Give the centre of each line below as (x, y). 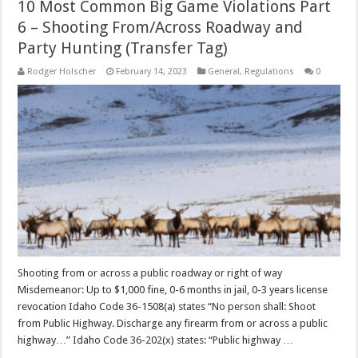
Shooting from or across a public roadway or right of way (151, 272)
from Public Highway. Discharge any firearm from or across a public (173, 323)
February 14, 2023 (152, 71)
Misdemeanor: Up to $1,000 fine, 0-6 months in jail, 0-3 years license (173, 289)
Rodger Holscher (62, 71)
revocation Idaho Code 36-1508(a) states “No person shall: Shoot (167, 306)
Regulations (270, 71)
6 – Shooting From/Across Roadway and (161, 27)
